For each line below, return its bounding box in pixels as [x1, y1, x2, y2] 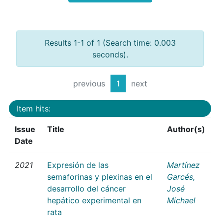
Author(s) [167, 124, 205, 134]
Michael [167, 195, 195, 205]
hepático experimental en [47, 195, 141, 205]
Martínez [167, 160, 200, 170]
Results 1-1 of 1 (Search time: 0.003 [44, 38, 176, 48]
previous [73, 79, 105, 89]
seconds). [92, 50, 128, 60]
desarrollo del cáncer [47, 183, 126, 193]
